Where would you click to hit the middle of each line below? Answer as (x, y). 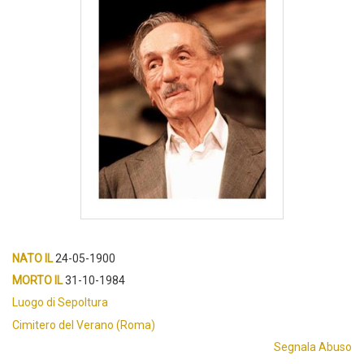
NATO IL (32, 259)
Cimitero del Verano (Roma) (84, 325)
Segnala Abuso (313, 347)
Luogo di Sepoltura (60, 303)
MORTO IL (37, 281)
